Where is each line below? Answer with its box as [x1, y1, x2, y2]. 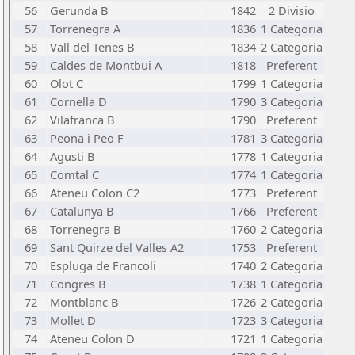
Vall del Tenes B [50, 39, 135, 55]
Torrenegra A [50, 21, 120, 36]
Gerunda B [50, 2, 109, 18]
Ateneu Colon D [50, 330, 135, 346]
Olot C [50, 75, 83, 91]
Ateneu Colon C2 [50, 185, 139, 200]
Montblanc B [50, 294, 119, 310]
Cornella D [50, 94, 107, 109]
